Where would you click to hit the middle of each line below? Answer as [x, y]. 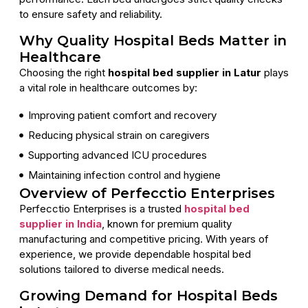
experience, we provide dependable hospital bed [135, 254]
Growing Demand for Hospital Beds [148, 295]
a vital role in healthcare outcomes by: [108, 87]
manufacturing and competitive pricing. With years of [144, 239]
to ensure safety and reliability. [91, 14]
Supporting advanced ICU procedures [117, 155]
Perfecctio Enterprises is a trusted [102, 209]
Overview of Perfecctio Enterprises [147, 194]
